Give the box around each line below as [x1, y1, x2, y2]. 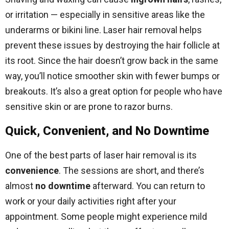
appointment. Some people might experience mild [5, 211, 207, 222]
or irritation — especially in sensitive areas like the [5, 9, 205, 20]
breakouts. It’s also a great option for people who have [5, 86, 222, 97]
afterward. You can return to [90, 180, 205, 191]
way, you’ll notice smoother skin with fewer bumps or [5, 71, 220, 81]
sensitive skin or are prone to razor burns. [5, 101, 173, 112]
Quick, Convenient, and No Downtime [5, 124, 209, 138]
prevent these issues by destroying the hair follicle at [5, 40, 220, 51]
